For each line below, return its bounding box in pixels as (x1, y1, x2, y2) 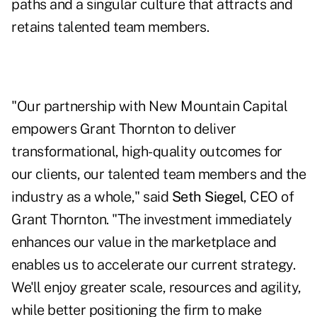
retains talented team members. (11, 18, 209, 36)
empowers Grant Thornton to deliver (11, 120, 236, 138)
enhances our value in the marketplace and (11, 234, 277, 251)
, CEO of (243, 188, 294, 206)
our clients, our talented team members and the (11, 166, 306, 183)
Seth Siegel (171, 188, 243, 206)
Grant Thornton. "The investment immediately (11, 211, 292, 229)
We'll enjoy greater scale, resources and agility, (11, 279, 301, 296)
